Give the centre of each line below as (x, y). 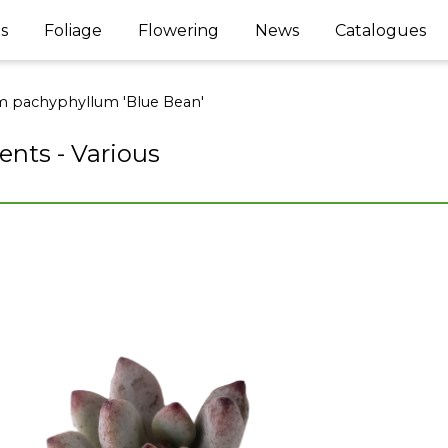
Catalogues (380, 30)
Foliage (73, 30)
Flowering (178, 30)
